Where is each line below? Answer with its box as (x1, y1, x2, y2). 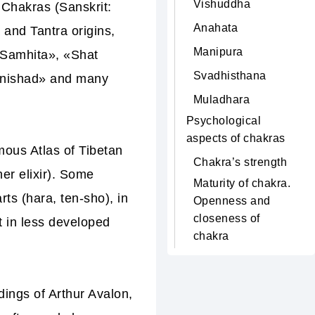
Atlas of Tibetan (30, 143, 123, 157)
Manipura (193, 46, 243, 58)
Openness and (193, 195, 271, 207)
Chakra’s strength (193, 156, 287, 168)
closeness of (193, 212, 260, 224)
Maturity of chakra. (193, 177, 290, 189)
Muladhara (193, 94, 250, 105)
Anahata (193, 22, 238, 34)
